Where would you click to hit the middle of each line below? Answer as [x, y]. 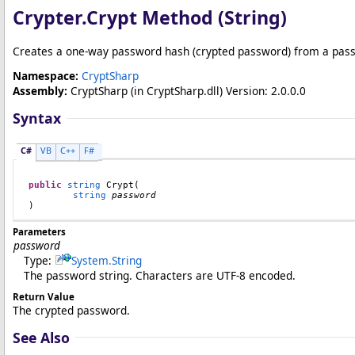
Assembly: [40, 91]
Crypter [47, 17]
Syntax [37, 118]
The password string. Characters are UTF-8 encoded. [160, 275]
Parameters [39, 231]
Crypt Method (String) [187, 17]
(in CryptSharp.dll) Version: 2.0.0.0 [217, 91]
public [45, 185]
